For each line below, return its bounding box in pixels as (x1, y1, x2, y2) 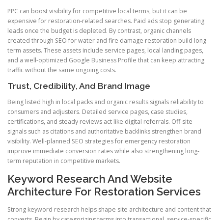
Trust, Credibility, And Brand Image (7, 81, 150, 91)
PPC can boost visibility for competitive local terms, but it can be (7, 7, 187, 16)
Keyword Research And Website (7, 172, 172, 186)
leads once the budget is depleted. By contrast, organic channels (7, 27, 191, 35)
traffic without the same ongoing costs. (7, 66, 116, 75)
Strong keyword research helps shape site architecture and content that (7, 205, 211, 214)
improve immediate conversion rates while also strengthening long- (7, 147, 199, 156)
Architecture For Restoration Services (7, 185, 201, 198)
